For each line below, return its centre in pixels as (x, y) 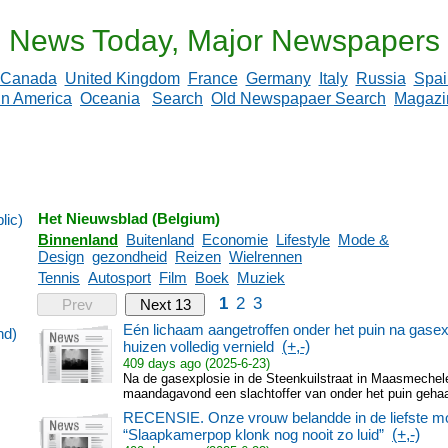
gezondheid (129, 256)
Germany (278, 78)
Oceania (110, 98)
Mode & (363, 239)
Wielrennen (265, 256)
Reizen (198, 256)
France (212, 78)
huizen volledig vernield (198, 346)
